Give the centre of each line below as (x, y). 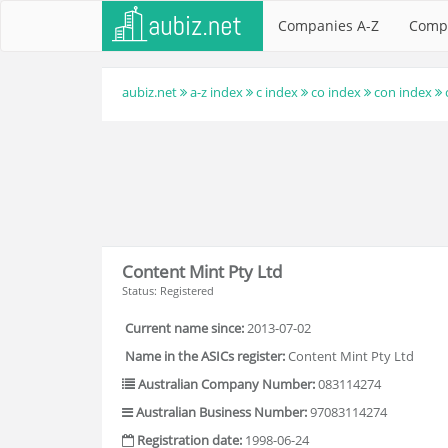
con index (403, 92)
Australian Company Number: (226, 384)
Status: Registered (168, 290)
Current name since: (184, 328)
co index (336, 92)
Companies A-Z (328, 25)
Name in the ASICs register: (205, 356)
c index (277, 92)
